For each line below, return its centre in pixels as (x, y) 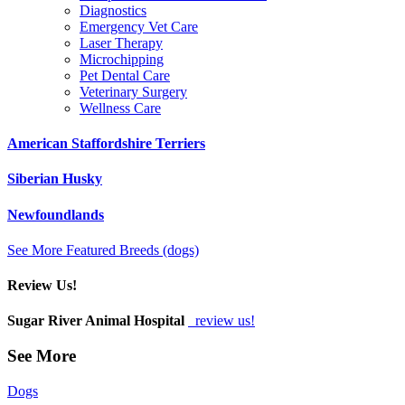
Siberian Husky (55, 179)
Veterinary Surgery (133, 91)
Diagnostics (113, 10)
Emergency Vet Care (139, 26)
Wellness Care (120, 108)
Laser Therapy (121, 42)
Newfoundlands (56, 214)
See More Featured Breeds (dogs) (103, 250)
